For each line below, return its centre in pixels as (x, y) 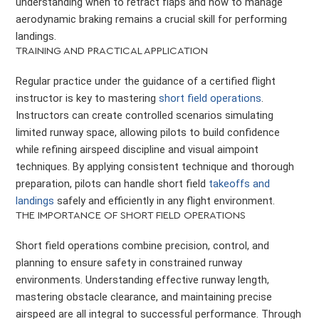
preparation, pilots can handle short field (113, 184)
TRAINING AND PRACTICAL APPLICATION (112, 51)
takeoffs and (240, 184)
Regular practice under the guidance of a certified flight (146, 82)
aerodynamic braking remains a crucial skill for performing (152, 20)
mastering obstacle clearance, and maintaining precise (144, 297)
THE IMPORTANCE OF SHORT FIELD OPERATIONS (131, 216)
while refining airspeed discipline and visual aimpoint (137, 150)
